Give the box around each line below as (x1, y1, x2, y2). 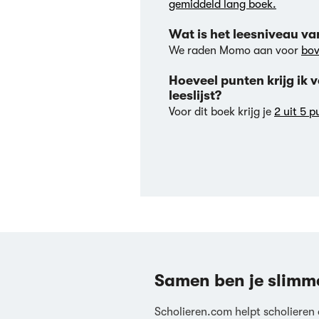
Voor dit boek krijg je (169, 105, 274, 118)
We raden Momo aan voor (169, 44, 301, 57)
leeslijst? (169, 88, 221, 103)
